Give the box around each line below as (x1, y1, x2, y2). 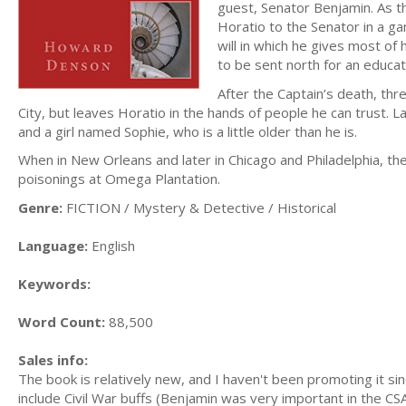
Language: (18, 236, 88, 255)
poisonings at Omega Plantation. (18, 169, 220, 188)
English (88, 236, 135, 255)
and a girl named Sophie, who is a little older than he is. (18, 121, 357, 140)
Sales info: (18, 350, 88, 369)
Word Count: (18, 312, 105, 331)
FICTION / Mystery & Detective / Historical (63, 198, 336, 217)
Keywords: (18, 274, 91, 293)
